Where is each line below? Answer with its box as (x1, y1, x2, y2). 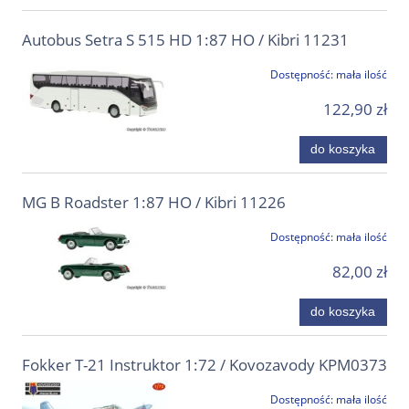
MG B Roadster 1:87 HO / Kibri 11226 (22, 192, 286, 214)
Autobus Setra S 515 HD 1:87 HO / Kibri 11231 (22, 29, 349, 51)
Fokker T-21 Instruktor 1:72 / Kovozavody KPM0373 (22, 353, 387, 375)
